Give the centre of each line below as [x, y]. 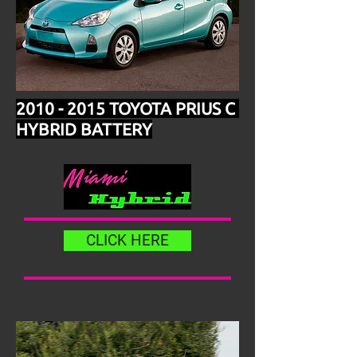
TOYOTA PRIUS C [170, 108]
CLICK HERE [127, 240]
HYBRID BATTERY [84, 129]
